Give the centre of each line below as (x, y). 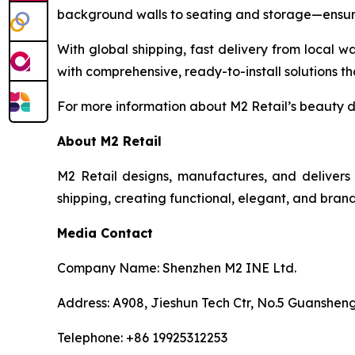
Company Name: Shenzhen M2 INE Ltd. (177, 268)
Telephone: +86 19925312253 (142, 338)
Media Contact (105, 233)
